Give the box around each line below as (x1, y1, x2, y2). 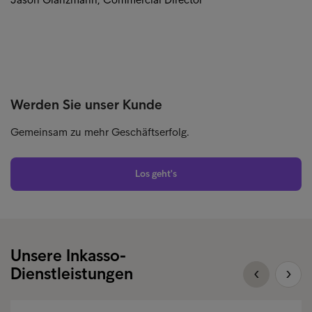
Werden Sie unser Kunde (10, 96, 162, 114)
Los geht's (135, 168, 177, 180)
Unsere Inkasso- (10, 245, 126, 266)
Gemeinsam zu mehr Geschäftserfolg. (10, 125, 189, 139)
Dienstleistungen (10, 263, 133, 284)
